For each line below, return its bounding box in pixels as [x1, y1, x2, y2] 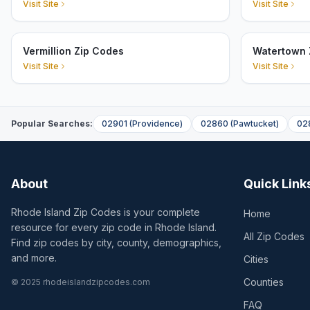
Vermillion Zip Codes [23, 45, 124, 57]
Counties [244, 276, 284, 288]
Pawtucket [233, 118, 276, 129]
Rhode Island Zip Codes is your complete [11, 206, 200, 218]
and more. [11, 252, 57, 264]
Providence [132, 118, 180, 129]
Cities [244, 253, 268, 265]
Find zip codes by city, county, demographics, [11, 237, 221, 248]
